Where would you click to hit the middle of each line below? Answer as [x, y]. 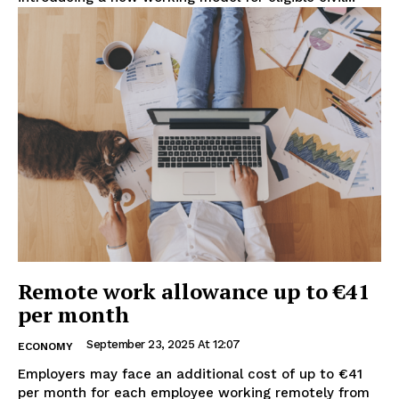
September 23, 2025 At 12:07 [163, 344]
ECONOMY [45, 346]
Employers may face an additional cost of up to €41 [190, 374]
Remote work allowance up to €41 [194, 291]
